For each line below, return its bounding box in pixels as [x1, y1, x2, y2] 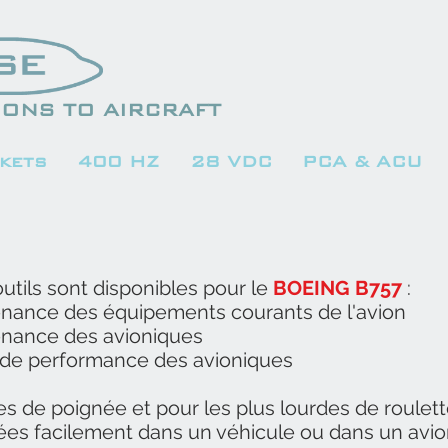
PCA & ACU [301, 151, 422, 172]
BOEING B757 [273, 276, 402, 300]
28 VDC [189, 151, 272, 172]
